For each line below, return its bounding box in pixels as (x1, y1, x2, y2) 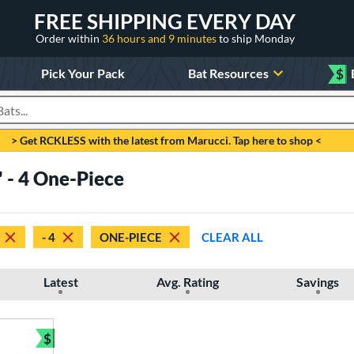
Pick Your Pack (40, 65, 125, 81)
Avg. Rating (156, 274, 219, 289)
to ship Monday (218, 31, 295, 45)
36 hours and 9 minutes (101, 31, 219, 45)
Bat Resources (188, 65, 269, 81)
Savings (296, 274, 340, 289)
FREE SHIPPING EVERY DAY (34, 8, 296, 34)
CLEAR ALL (201, 229, 263, 244)
